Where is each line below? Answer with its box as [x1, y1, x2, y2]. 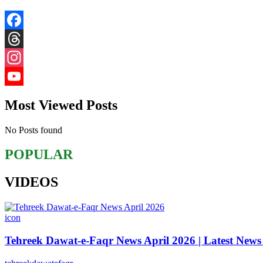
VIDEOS [5, 174, 58, 190]
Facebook [5, 33, 41, 43]
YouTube [5, 89, 39, 100]
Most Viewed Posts [5, 97, 117, 113]
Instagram [5, 70, 41, 81]
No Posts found [5, 124, 62, 135]
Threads [5, 52, 35, 62]
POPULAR [5, 147, 73, 163]
